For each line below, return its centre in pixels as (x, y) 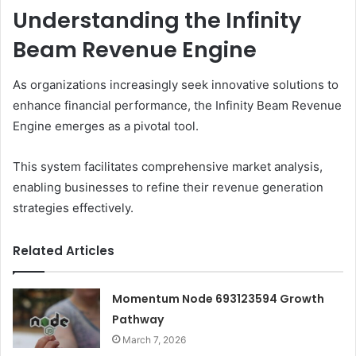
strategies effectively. (73, 208)
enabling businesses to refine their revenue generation (168, 188)
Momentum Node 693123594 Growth (219, 299)
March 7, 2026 (155, 340)
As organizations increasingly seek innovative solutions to (176, 85)
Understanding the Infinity (157, 20)
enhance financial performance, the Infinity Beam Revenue (177, 106)
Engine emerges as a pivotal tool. (106, 126)
